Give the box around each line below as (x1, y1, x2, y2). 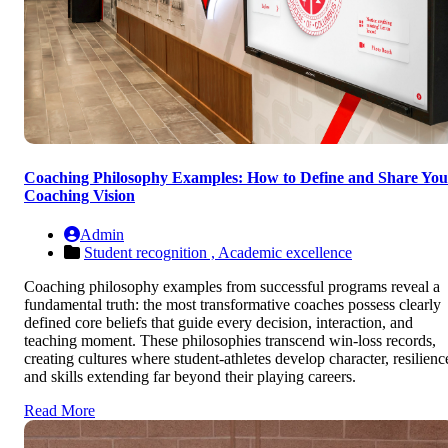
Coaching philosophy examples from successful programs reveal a (24, 278, 440, 296)
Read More (24, 402, 95, 420)
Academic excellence (218, 244, 352, 262)
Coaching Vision (24, 187, 135, 205)
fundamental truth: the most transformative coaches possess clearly (24, 296, 441, 314)
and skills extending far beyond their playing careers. (24, 368, 356, 386)
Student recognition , (84, 244, 218, 262)
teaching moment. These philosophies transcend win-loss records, (24, 332, 436, 350)
